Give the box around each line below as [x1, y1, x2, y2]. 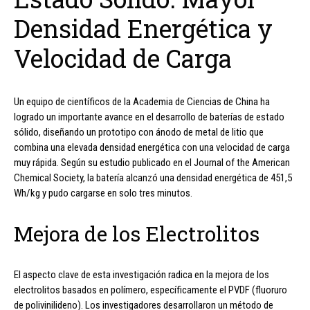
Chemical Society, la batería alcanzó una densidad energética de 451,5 [14, 171, 292, 184]
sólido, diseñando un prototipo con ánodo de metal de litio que [14, 125, 264, 138]
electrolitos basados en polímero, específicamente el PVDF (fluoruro [14, 283, 287, 296]
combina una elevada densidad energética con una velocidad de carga [14, 140, 290, 154]
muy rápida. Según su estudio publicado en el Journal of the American [14, 156, 290, 169]
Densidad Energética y [14, 11, 273, 45]
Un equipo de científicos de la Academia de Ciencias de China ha [14, 95, 270, 108]
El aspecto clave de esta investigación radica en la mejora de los [14, 268, 269, 281]
